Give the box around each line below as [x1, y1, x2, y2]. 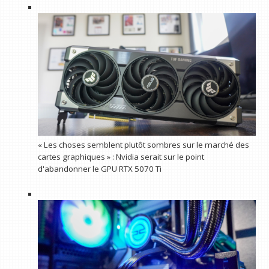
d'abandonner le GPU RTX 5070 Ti [37, 163, 162, 175]
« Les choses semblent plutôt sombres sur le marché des [37, 139, 249, 151]
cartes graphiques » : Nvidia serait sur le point [37, 151, 204, 163]
